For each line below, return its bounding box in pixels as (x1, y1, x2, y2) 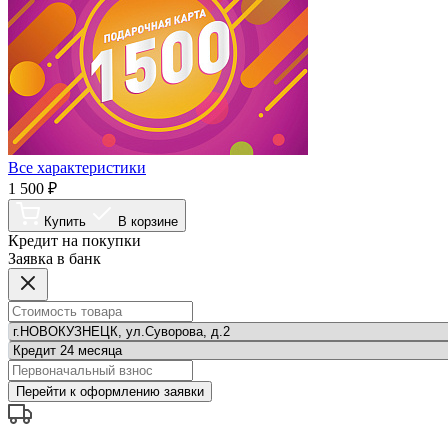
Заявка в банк (8, 249, 101, 267)
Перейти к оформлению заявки (80, 383, 204, 399)
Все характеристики (8, 158, 146, 176)
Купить (44, 213, 86, 229)
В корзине (118, 213, 178, 229)
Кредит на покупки (8, 231, 141, 249)
